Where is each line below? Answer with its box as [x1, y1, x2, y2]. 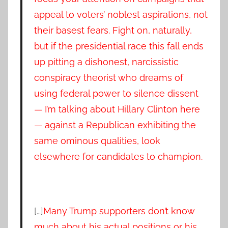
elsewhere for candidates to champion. [34, 151, 203, 162]
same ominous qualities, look [34, 135, 160, 146]
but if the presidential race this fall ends [34, 40, 204, 51]
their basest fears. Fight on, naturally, [34, 24, 192, 36]
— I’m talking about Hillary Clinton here [34, 103, 200, 115]
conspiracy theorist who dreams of [34, 72, 183, 83]
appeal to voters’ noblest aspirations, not [34, 9, 208, 20]
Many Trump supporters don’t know [43, 205, 194, 216]
